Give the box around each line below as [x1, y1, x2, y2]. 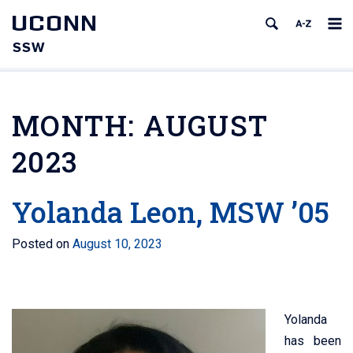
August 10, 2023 [72, 236, 162, 251]
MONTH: [12, 106, 144, 144]
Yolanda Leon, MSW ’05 [12, 193, 329, 231]
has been [284, 333, 341, 348]
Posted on [12, 236, 72, 251]
